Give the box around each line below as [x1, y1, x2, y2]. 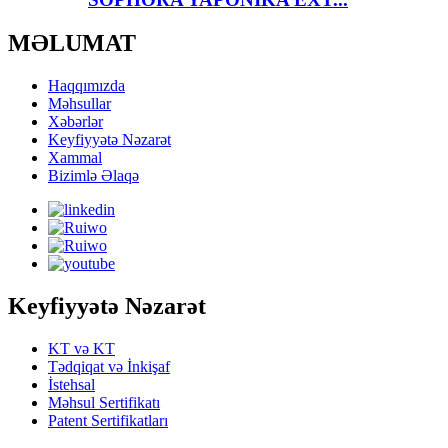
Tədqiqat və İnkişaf [48, 358, 170, 376]
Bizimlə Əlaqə [48, 167, 139, 185]
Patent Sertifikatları [48, 412, 168, 430]
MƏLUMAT [8, 30, 136, 57]
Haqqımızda [48, 77, 125, 95]
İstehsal [48, 376, 95, 394]
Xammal [48, 149, 102, 167]
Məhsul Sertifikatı [48, 394, 160, 412]
